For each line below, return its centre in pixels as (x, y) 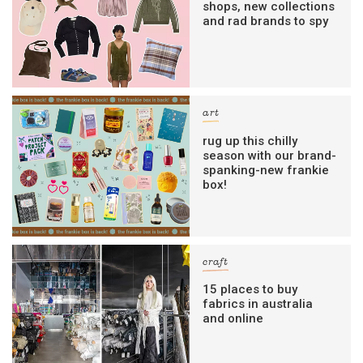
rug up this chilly (250, 141)
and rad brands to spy (266, 21)
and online (233, 318)
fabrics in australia (258, 303)
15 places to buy (250, 289)
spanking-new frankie (266, 170)
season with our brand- (270, 155)
